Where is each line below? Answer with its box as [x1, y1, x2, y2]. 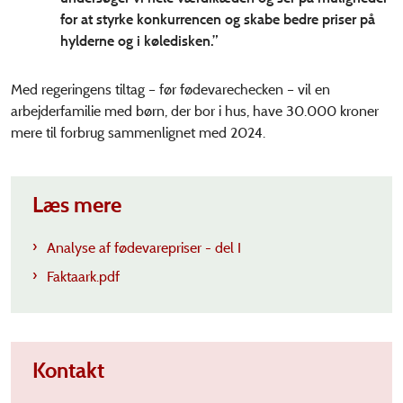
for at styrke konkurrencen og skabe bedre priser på [60, 11, 375, 29]
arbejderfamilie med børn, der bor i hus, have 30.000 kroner [11, 103, 379, 121]
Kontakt [32, 357, 104, 384]
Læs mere [32, 192, 121, 219]
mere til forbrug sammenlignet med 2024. [11, 124, 265, 142]
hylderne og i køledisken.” [60, 32, 218, 50]
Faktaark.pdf [47, 268, 120, 286]
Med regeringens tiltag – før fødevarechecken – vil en [11, 81, 330, 99]
